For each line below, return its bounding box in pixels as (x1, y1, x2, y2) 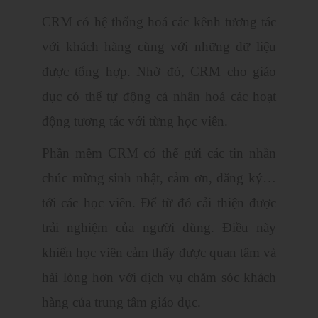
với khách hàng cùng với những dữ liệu (42, 39, 276, 55)
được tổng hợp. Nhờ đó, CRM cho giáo (42, 64, 276, 79)
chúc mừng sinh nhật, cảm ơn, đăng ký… (42, 170, 276, 186)
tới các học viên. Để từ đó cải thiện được (42, 195, 276, 211)
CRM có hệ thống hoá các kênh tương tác (42, 14, 276, 30)
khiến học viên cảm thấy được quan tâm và (42, 245, 276, 261)
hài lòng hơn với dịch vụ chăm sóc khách (42, 270, 276, 285)
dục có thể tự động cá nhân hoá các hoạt (42, 89, 276, 104)
